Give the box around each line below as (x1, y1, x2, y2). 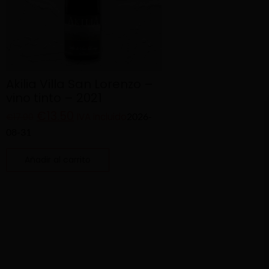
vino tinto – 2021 (6, 89, 102, 107)
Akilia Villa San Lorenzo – (6, 76, 153, 93)
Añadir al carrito (25, 154, 91, 166)
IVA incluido (77, 110, 127, 124)
